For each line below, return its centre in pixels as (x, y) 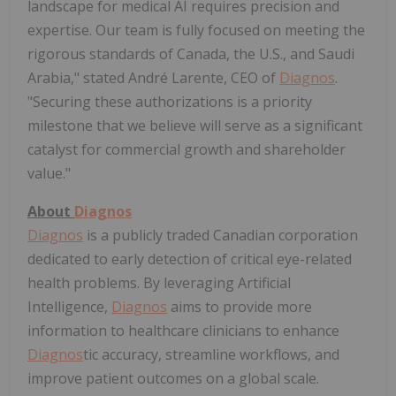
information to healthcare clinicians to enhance (183, 331)
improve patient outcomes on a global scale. (173, 379)
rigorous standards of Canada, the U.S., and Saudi (191, 54)
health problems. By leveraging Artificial (159, 283)
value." (49, 174)
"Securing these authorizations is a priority (170, 102)
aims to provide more (240, 307)
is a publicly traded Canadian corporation (221, 236)
